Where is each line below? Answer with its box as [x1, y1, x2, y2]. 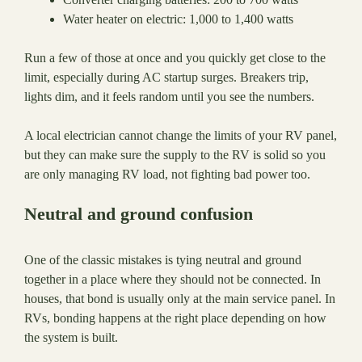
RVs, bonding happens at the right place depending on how [24, 311, 326, 326]
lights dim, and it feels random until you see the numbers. [24, 90, 314, 104]
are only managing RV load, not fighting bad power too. [24, 167, 310, 182]
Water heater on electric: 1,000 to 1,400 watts [63, 12, 293, 27]
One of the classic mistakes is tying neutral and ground [24, 253, 301, 267]
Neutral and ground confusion [24, 204, 253, 225]
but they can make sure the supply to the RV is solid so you [24, 148, 326, 162]
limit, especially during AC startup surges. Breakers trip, [24, 70, 309, 85]
